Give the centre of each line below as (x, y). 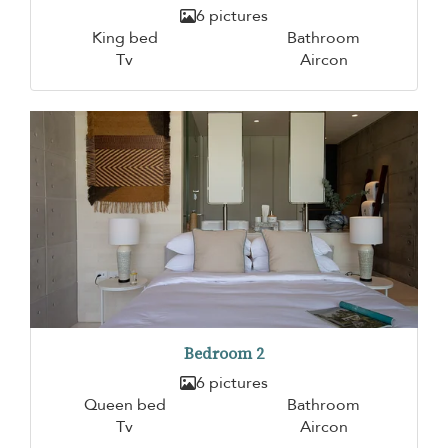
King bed (124, 37)
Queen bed (124, 405)
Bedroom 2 (224, 354)
